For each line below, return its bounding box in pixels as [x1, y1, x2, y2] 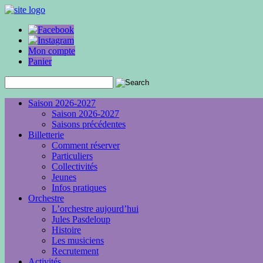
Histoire [52, 225, 81, 235]
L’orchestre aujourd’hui [52, 204, 139, 214]
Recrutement [52, 246, 99, 256]
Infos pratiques [52, 183, 106, 193]
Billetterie [28, 130, 64, 140]
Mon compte [28, 46, 75, 56]
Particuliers [52, 151, 93, 161]
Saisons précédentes [52, 119, 126, 129]
